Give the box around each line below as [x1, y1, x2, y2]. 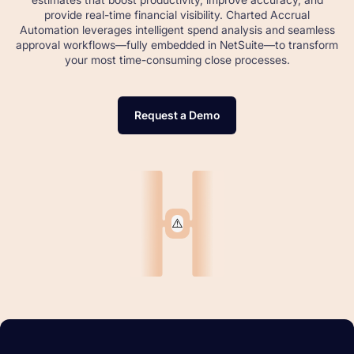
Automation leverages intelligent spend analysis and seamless [19, 23, 335, 37]
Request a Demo [134, 108, 220, 122]
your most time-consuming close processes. [64, 53, 290, 67]
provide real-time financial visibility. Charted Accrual [44, 8, 310, 22]
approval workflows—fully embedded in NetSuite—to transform [16, 38, 338, 52]
